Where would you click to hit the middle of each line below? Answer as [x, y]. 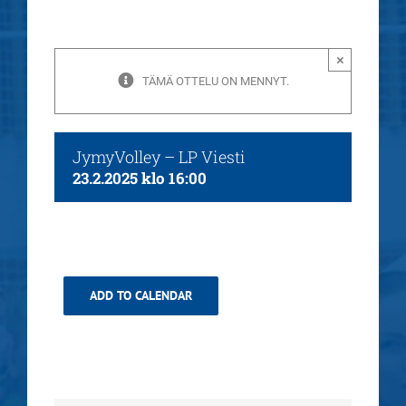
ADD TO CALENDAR [141, 295]
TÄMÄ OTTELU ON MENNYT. [215, 81]
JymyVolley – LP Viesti [159, 157]
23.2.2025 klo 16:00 [140, 178]
